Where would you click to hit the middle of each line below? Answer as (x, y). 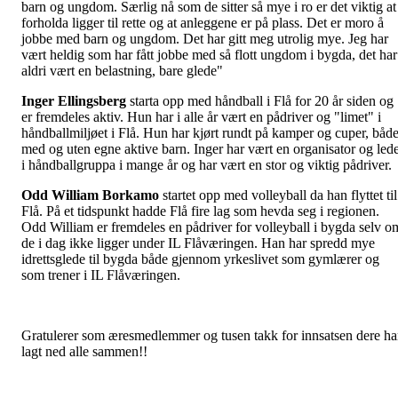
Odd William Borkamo (90, 195)
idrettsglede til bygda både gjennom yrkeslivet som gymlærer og (200, 259)
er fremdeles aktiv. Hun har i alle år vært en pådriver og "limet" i (201, 117)
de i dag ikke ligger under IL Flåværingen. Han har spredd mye (198, 243)
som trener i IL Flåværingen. (103, 275)
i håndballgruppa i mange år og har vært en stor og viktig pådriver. (208, 165)
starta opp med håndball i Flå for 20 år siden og (262, 101)
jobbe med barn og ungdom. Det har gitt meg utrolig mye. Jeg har (205, 39)
